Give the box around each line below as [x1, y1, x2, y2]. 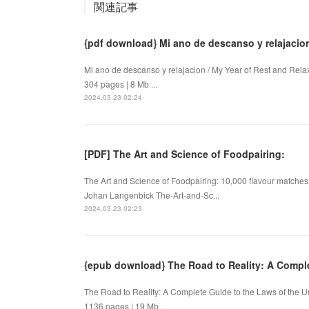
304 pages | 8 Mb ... [84, 77, 157, 90]
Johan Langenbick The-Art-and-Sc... [84, 188, 219, 201]
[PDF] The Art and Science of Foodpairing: [84, 146, 285, 161]
